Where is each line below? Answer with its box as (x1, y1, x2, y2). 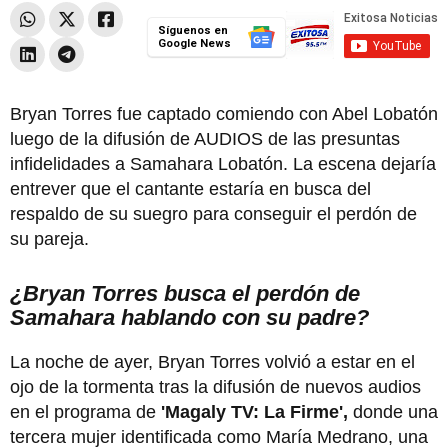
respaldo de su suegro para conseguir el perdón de (10, 203, 417, 224)
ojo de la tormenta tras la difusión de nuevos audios (10, 376, 421, 397)
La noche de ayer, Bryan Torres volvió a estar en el (10, 351, 415, 372)
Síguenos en (157, 23, 228, 37)
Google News (157, 36, 231, 50)
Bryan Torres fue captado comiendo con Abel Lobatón (10, 103, 438, 124)
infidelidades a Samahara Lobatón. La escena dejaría (10, 153, 436, 174)
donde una (353, 401, 438, 422)
